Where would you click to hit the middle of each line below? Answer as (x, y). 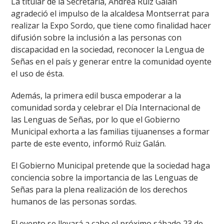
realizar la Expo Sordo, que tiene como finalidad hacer (111, 26)
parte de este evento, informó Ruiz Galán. (89, 144)
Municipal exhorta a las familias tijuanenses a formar (110, 132)
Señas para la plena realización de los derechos (99, 190)
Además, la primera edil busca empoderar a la (96, 96)
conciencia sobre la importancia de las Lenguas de (105, 178)
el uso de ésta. (38, 74)
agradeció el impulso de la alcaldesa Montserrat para (110, 14)
